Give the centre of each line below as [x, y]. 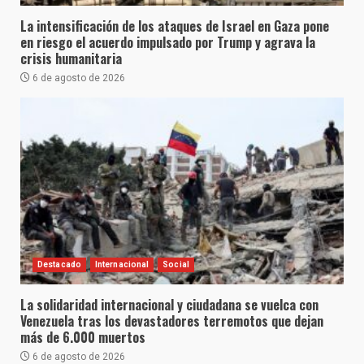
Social [176, 264]
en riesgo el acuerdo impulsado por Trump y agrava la [168, 42]
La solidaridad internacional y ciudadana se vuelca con [169, 305]
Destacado [59, 264]
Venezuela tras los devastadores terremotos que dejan [172, 321]
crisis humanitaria [71, 58]
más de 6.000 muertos [83, 337]
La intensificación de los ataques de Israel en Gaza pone [175, 26]
